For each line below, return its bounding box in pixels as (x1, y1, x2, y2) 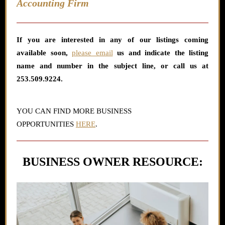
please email (72, 49, 113, 57)
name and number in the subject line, (17, 62, 156, 70)
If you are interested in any (17, 36, 128, 44)
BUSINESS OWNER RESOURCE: (22, 155, 203, 168)
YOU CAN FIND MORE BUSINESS (17, 107, 132, 115)
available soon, (17, 49, 72, 57)
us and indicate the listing (113, 49, 208, 57)
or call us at (155, 62, 209, 70)
